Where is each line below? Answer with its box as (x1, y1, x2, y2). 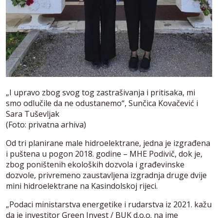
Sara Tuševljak (6, 108, 59, 119)
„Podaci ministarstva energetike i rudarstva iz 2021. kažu (6, 199, 212, 210)
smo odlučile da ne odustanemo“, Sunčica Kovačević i (6, 97, 198, 109)
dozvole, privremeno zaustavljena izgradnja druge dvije (6, 169, 207, 181)
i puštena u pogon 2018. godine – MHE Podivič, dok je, (6, 148, 202, 159)
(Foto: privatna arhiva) (6, 119, 86, 130)
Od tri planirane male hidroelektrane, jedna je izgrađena (6, 137, 210, 148)
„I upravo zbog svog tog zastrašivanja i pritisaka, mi (6, 87, 195, 98)
